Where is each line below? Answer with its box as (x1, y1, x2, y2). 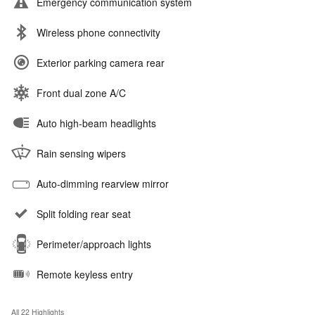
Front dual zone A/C (37, 85, 126, 100)
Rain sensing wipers (37, 146, 126, 160)
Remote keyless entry (37, 266, 133, 281)
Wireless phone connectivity (37, 25, 160, 39)
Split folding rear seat (37, 206, 131, 221)
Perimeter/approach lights (37, 236, 151, 251)
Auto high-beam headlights (37, 115, 156, 130)
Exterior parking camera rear (37, 55, 165, 70)
